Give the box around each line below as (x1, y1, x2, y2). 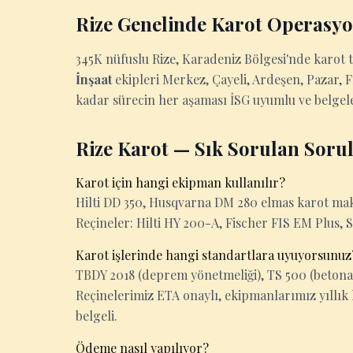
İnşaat (76, 71, 112, 87)
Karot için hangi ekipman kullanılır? (76, 174, 285, 191)
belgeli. (76, 307, 117, 324)
